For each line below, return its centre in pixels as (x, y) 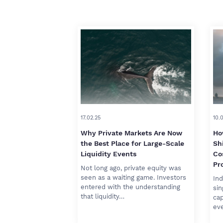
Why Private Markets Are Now (131, 133)
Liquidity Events (109, 154)
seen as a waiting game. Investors (133, 177)
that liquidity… (103, 196)
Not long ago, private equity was (131, 168)
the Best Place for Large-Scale (132, 143)
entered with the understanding (130, 187)
